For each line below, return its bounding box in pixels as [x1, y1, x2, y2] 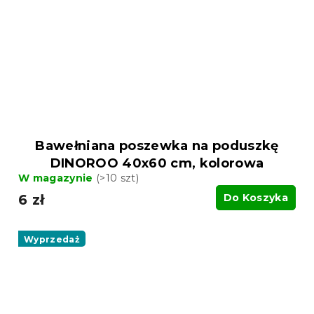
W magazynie [18, 171, 96, 184]
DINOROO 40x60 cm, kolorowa [50, 155, 264, 171]
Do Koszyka [223, 191, 288, 204]
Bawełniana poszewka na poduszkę [35, 137, 279, 153]
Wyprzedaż [24, 233, 80, 245]
